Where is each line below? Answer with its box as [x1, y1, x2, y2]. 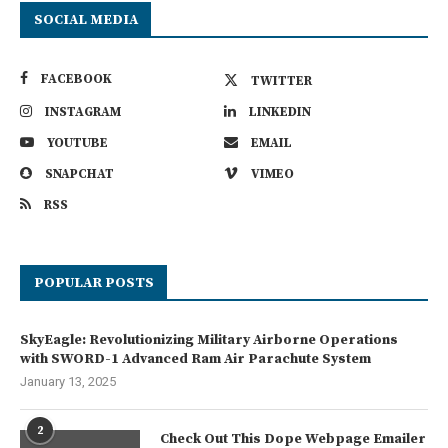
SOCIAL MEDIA [34, 11, 138, 30]
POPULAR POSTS [34, 274, 154, 293]
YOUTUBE [47, 135, 108, 152]
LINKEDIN [249, 104, 311, 121]
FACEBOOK [41, 71, 112, 88]
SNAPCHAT [45, 166, 114, 183]
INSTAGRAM [45, 104, 121, 121]
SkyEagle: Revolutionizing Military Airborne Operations [20, 331, 398, 350]
